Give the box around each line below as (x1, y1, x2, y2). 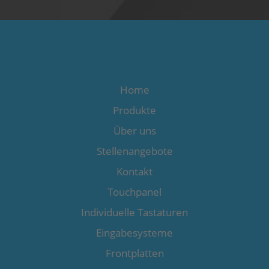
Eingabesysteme (96, 226, 173, 240)
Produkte (113, 103, 156, 118)
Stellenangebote (96, 144, 173, 159)
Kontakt (116, 165, 153, 179)
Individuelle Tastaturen (81, 205, 188, 220)
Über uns (113, 124, 156, 138)
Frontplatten (105, 246, 164, 261)
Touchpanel (107, 185, 162, 199)
